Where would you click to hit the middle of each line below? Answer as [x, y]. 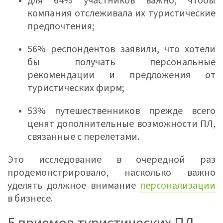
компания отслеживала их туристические [121, 13]
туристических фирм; [76, 88]
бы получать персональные [121, 62]
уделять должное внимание [74, 186]
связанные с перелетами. [83, 137]
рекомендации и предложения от [121, 75]
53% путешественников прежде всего [121, 111]
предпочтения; [61, 26]
